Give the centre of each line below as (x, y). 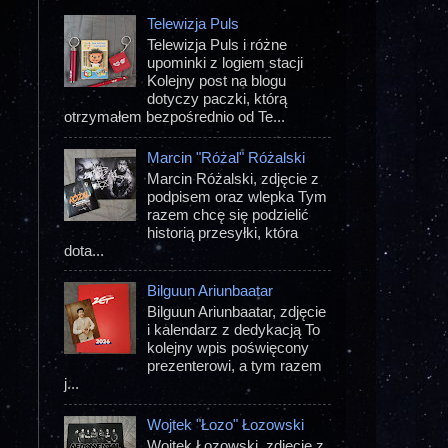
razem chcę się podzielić (228, 214)
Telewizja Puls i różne (217, 45)
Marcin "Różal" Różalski (226, 157)
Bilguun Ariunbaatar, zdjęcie (237, 312)
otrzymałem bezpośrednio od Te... (174, 117)
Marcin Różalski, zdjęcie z (233, 178)
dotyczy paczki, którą (217, 99)
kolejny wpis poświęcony (228, 348)
